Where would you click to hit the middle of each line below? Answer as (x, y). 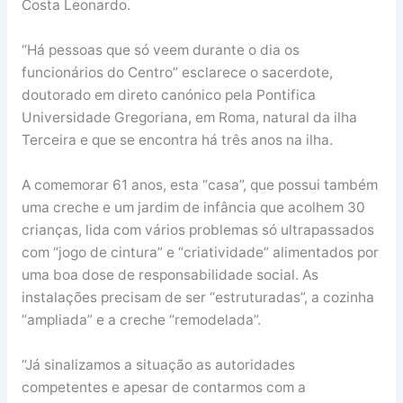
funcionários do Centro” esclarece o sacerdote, (177, 73)
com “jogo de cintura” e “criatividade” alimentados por (200, 252)
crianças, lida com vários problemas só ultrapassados (197, 229)
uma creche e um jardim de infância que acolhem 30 (193, 207)
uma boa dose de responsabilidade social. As (170, 274)
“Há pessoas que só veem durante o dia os (160, 50)
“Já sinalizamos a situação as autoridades (158, 364)
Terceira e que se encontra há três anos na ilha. (177, 140)
